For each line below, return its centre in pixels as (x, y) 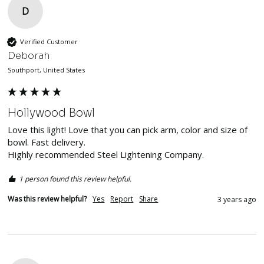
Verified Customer (49, 42)
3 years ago (237, 199)
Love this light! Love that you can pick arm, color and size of (128, 129)
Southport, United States (47, 70)
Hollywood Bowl (52, 113)
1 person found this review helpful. (75, 179)
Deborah (29, 55)
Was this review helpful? (47, 199)
